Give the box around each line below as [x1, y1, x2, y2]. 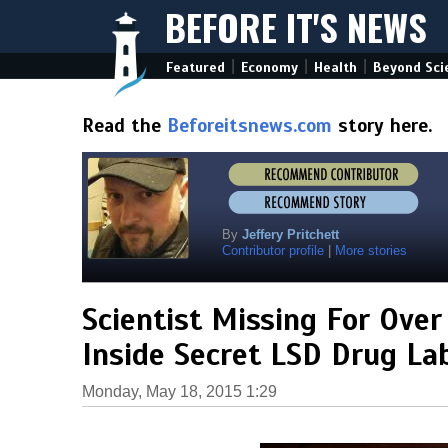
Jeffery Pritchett [242, 227, 339, 242]
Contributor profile [222, 243, 324, 258]
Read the [82, 114, 167, 137]
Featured [166, 59, 225, 76]
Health [314, 59, 357, 76]
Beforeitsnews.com [167, 114, 332, 137]
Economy [241, 59, 298, 76]
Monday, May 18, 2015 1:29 [82, 383, 277, 400]
